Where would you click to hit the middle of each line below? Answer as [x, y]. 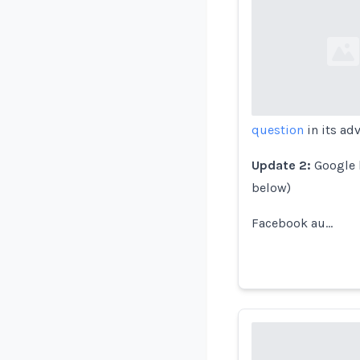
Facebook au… [292, 223]
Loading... [305, 60]
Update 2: [281, 165]
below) [271, 188]
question [278, 130]
